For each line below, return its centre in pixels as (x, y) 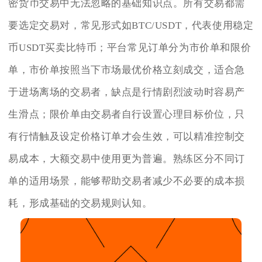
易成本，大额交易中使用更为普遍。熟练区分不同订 (127, 159)
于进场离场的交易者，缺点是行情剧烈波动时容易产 (127, 92)
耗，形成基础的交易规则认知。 (80, 204)
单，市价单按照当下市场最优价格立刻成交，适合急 (127, 70)
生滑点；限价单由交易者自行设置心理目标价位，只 (127, 115)
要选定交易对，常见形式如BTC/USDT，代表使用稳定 (131, 26)
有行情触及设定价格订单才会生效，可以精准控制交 (127, 137)
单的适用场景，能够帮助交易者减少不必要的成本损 (127, 181)
